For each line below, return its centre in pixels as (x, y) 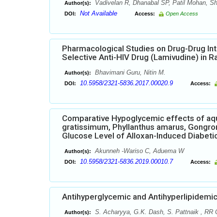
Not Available (99, 13)
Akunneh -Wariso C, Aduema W (139, 151)
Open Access (182, 14)
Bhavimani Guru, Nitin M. (129, 72)
